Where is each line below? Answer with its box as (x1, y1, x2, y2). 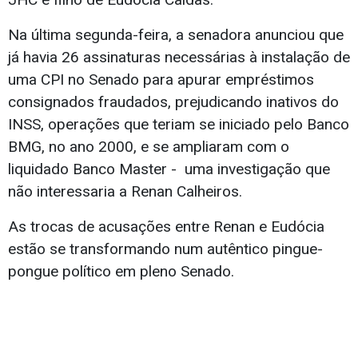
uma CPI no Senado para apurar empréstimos (8, 70, 314, 89)
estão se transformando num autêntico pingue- (8, 240, 323, 259)
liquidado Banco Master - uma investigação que (8, 160, 330, 179)
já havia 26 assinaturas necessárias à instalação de (8, 48, 350, 67)
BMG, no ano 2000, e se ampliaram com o (8, 137, 289, 157)
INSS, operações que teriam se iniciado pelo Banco (8, 115, 349, 134)
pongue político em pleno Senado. (8, 262, 234, 281)
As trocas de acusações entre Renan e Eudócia (8, 217, 324, 237)
